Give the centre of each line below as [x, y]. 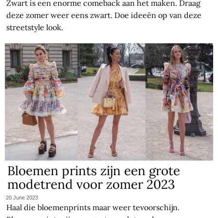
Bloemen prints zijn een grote [94, 170]
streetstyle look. [35, 27]
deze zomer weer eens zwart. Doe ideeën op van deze [104, 15]
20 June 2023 [22, 198]
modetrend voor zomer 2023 [91, 184]
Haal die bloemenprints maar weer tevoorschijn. [93, 208]
